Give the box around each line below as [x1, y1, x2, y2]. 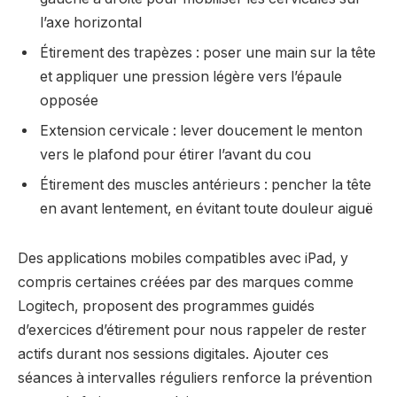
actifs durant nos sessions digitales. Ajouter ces [18, 345, 329, 362]
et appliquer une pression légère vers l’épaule [40, 67, 342, 85]
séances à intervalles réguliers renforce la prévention [18, 369, 372, 386]
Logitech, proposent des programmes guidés [18, 297, 315, 315]
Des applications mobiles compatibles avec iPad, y [18, 249, 348, 267]
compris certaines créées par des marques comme [18, 273, 354, 291]
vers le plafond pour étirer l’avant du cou [40, 145, 311, 163]
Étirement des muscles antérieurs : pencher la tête [40, 175, 371, 193]
